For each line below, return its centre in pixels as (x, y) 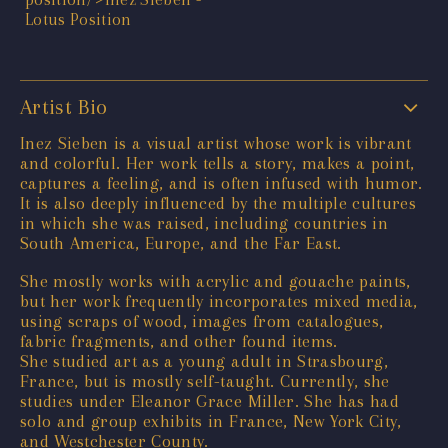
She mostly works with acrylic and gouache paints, (215, 280)
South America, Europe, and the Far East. (181, 242)
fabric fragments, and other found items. (179, 340)
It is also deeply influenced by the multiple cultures (218, 202)
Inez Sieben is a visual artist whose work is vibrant (216, 142)
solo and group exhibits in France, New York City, (211, 420)
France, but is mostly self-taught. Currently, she (205, 380)
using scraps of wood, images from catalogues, (202, 320)
